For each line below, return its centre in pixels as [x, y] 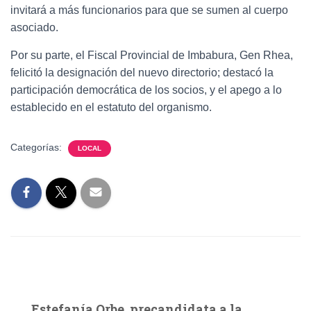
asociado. [34, 27]
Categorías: [37, 147]
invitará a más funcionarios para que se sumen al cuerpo [149, 10]
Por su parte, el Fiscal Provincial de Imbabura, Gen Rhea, [152, 55]
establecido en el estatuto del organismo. [111, 107]
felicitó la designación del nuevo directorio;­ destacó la [142, 73]
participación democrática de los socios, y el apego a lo [146, 90]
